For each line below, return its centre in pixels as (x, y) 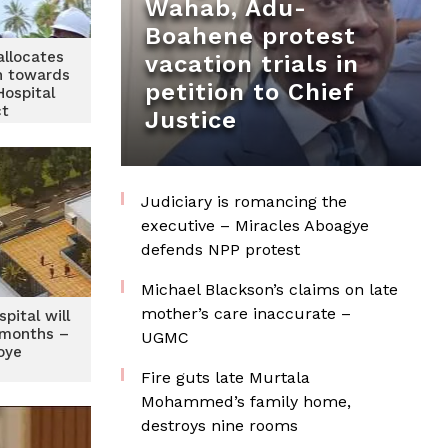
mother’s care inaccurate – (246, 313)
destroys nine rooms (219, 425)
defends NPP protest (220, 249)
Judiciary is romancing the (244, 201)
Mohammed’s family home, (246, 401)
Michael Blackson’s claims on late (269, 289)
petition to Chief (249, 92)
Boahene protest (250, 36)
